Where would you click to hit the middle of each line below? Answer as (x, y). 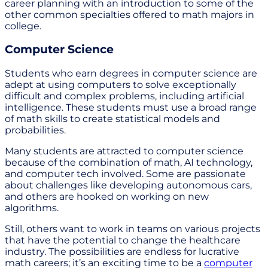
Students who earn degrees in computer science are (131, 74)
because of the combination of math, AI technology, (129, 163)
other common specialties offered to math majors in (130, 14)
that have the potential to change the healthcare (123, 240)
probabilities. (35, 130)
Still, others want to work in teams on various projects (133, 229)
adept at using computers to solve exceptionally (121, 85)
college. (23, 26)
